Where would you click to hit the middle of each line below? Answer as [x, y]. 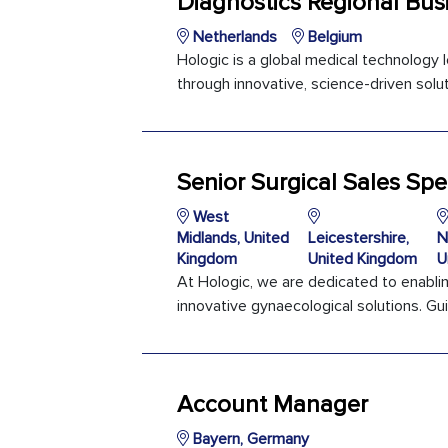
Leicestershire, [358, 238]
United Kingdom [362, 259]
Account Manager [272, 404]
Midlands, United [233, 238]
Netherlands [233, 37]
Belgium [333, 37]
